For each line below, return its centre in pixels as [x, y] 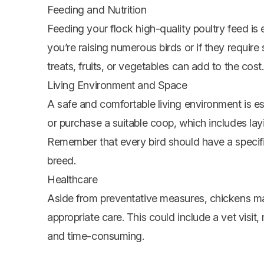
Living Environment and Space [117, 85]
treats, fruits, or [83, 67]
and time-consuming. [96, 236]
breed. [62, 161]
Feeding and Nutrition [97, 10]
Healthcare [72, 180]
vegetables [144, 67]
